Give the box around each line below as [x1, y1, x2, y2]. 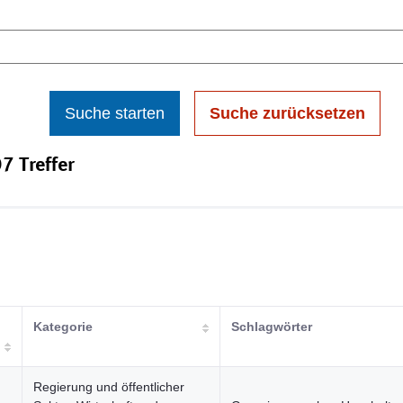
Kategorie [33, 319, 93, 334]
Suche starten [65, 104, 165, 122]
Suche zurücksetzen [210, 104, 365, 122]
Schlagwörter [231, 319, 312, 334]
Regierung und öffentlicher [33, 380, 184, 394]
